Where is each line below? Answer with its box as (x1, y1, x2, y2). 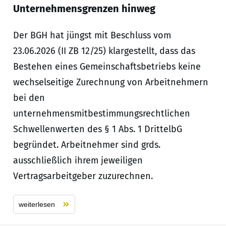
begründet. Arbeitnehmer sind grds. (13, 139, 160, 151)
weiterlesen (18, 200, 55, 209)
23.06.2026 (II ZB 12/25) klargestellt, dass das (13, 45, 195, 57)
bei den (13, 92, 45, 104)
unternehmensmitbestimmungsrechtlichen (13, 108, 190, 120)
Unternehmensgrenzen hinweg (13, 3, 155, 15)
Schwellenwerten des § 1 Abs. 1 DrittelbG (13, 124, 182, 135)
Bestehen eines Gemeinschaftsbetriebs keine (13, 61, 201, 73)
